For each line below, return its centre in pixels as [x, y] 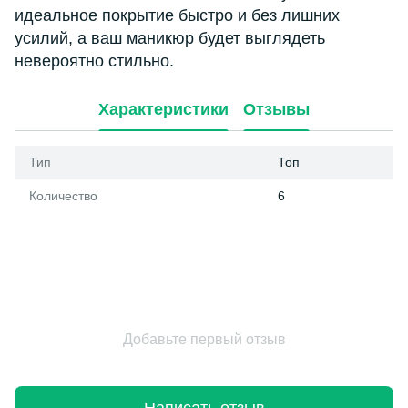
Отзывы [276, 109]
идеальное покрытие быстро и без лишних [177, 16]
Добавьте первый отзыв [204, 340]
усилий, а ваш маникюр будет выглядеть [170, 39]
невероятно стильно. [94, 61]
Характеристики [163, 109]
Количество [63, 196]
